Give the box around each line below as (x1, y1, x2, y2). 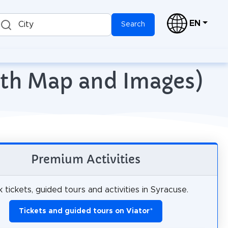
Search (121, 21, 146, 28)
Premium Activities (31, 152, 140, 166)
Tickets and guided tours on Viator (18, 208, 150, 215)
